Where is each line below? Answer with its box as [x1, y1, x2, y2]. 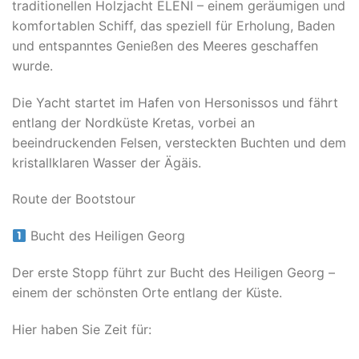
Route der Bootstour [12, 191, 135, 208]
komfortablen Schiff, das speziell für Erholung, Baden [12, 17, 335, 34]
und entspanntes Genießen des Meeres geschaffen [12, 37, 318, 54]
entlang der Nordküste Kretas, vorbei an [12, 114, 255, 131]
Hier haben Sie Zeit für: [12, 321, 151, 337]
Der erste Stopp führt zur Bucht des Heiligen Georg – [12, 264, 335, 281]
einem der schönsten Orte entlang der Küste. [12, 284, 282, 301]
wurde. [12, 57, 53, 74]
